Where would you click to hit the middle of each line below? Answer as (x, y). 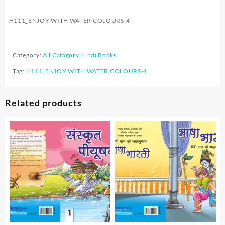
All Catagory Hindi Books (80, 55)
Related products (43, 103)
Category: (28, 55)
